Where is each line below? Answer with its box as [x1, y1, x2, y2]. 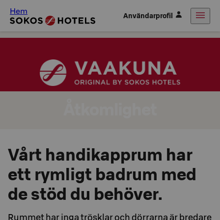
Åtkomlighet [63, 98, 157, 120]
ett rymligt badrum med [8, 163, 196, 185]
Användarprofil [123, 11, 173, 20]
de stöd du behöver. [8, 183, 163, 204]
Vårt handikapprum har [8, 143, 192, 165]
